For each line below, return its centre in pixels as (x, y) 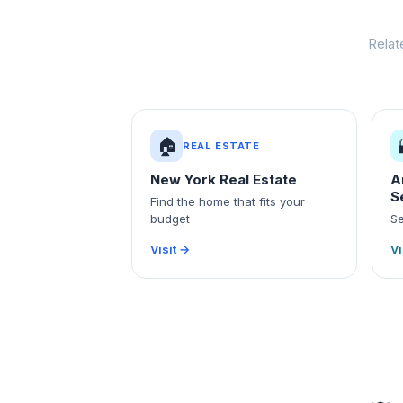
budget (170, 219)
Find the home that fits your (228, 201)
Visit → (170, 249)
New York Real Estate (224, 179)
